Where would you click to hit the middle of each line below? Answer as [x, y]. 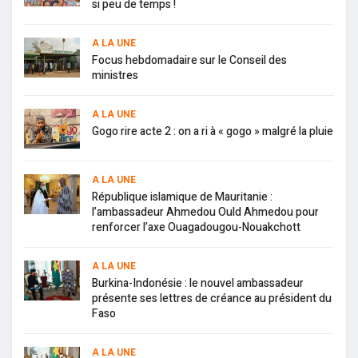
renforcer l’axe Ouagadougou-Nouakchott [196, 228]
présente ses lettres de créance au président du [212, 299]
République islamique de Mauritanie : [182, 197]
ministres [115, 76]
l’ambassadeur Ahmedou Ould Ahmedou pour [205, 213]
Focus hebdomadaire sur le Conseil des [189, 61]
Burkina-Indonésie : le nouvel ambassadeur [198, 284]
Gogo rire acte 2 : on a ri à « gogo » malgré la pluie [213, 132]
